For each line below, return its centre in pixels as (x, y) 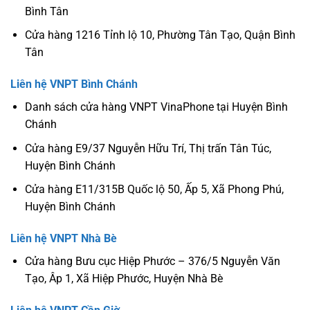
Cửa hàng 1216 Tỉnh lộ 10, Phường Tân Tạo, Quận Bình (160, 35)
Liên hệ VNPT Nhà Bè (64, 238)
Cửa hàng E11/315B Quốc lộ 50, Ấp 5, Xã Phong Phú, (154, 190)
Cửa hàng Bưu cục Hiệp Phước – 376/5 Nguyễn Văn (152, 261)
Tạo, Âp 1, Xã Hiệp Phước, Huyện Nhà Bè (124, 279)
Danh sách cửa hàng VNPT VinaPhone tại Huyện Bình (156, 107)
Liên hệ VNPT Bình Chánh (74, 84)
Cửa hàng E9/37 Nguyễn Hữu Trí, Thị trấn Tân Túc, (148, 148)
